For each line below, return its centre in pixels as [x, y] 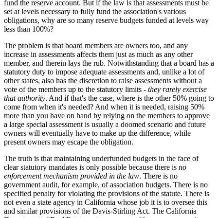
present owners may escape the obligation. [69, 142]
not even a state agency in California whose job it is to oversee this [106, 202]
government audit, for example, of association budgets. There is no [106, 184]
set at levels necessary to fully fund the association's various [95, 11]
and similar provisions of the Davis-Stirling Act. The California [100, 211]
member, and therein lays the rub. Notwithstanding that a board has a [109, 63]
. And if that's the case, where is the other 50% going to [130, 98]
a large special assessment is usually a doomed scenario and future [105, 124]
